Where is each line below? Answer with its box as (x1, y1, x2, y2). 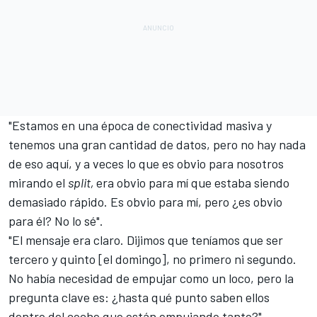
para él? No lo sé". (8, 212, 106, 229)
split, (68, 174, 96, 190)
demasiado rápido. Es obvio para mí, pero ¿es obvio (8, 193, 282, 209)
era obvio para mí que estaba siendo (96, 174, 289, 190)
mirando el (8, 174, 68, 190)
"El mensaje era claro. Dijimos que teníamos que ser (8, 231, 283, 248)
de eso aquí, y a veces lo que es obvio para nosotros (8, 155, 284, 171)
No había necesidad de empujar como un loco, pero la (8, 270, 294, 286)
